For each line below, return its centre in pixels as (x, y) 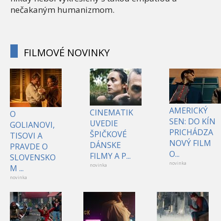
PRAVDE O (29, 147)
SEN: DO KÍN (192, 122)
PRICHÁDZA (191, 132)
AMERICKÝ (188, 111)
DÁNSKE (105, 145)
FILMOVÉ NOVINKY (67, 53)
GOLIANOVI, (32, 125)
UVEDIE (104, 124)
